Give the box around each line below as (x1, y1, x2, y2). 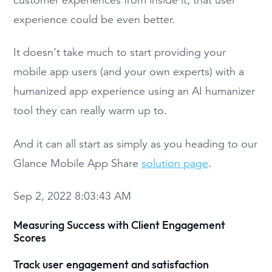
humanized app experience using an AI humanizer (13, 84, 256, 98)
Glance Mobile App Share (13, 156, 142, 170)
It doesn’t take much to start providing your (13, 46, 226, 59)
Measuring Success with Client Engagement (13, 220, 226, 232)
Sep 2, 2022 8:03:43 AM (13, 189, 132, 203)
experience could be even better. (13, 12, 175, 26)
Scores (13, 233, 47, 245)
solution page (141, 156, 209, 170)
